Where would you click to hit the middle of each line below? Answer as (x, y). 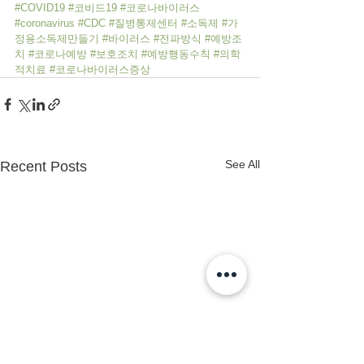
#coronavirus (45, 23)
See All (243, 164)
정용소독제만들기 (57, 38)
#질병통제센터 (143, 23)
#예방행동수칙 (176, 54)
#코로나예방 (58, 54)
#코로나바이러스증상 (100, 69)
